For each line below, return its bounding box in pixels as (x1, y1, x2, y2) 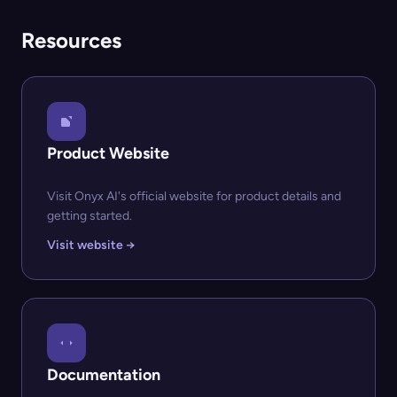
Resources (21, 27, 121, 53)
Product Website (47, 143, 169, 163)
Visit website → (47, 237, 135, 253)
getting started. (47, 207, 132, 223)
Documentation (47, 364, 160, 385)
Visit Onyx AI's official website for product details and (47, 188, 341, 204)
